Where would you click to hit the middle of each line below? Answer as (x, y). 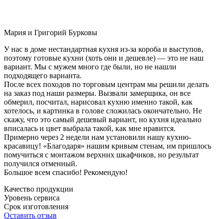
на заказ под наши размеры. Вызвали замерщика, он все (97, 93)
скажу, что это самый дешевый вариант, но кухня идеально (103, 119)
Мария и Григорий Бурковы (51, 32)
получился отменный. (41, 163)
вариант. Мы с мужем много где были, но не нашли (90, 66)
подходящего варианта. (43, 75)
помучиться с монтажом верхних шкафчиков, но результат (101, 154)
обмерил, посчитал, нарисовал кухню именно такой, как (98, 102)
